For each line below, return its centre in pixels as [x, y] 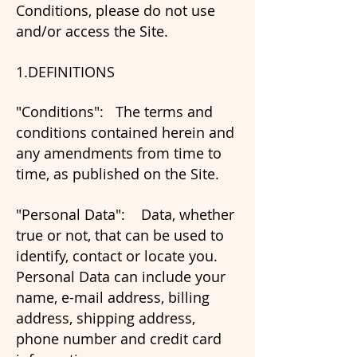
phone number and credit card [119, 339]
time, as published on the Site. [118, 174]
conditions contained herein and [125, 132]
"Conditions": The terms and [114, 112]
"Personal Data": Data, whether [125, 214]
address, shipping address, [106, 318]
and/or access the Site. [92, 31]
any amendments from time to [119, 153]
